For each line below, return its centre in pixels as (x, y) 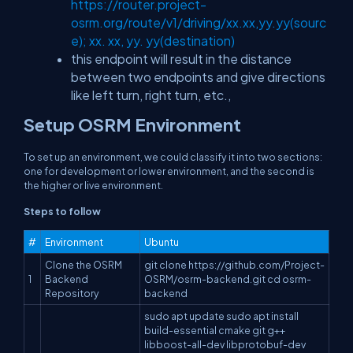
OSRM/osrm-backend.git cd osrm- (228, 279)
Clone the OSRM (84, 265)
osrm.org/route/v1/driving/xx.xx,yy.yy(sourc (199, 22)
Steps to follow (62, 211)
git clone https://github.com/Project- (234, 265)
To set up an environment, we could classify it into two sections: (173, 157)
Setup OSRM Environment (132, 124)
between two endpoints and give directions (198, 77)
